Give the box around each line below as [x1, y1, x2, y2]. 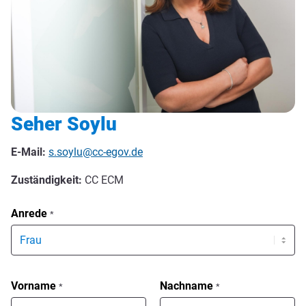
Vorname [11, 279, 59, 293]
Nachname [160, 279, 216, 293]
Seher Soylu [11, 113, 117, 136]
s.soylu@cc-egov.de [48, 145, 143, 158]
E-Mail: [11, 145, 46, 158]
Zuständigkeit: [11, 173, 82, 186]
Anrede [11, 206, 50, 220]
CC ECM [82, 173, 124, 186]
